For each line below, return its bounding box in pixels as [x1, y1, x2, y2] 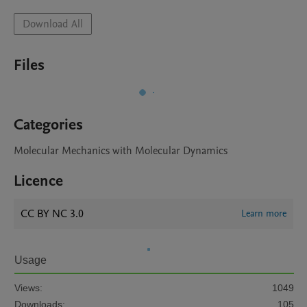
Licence [14, 171, 63, 191]
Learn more [241, 207, 286, 220]
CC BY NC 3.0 [21, 206, 84, 221]
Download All [23, 16, 83, 32]
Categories [14, 114, 83, 135]
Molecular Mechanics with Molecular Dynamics [14, 143, 228, 158]
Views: [14, 282, 42, 293]
